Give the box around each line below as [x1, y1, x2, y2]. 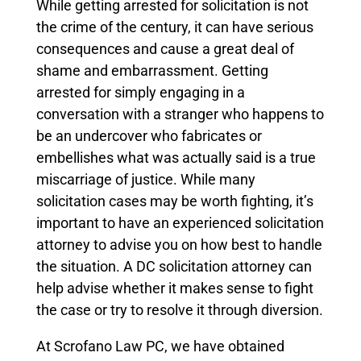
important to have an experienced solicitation [35, 214, 324, 231]
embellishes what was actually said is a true [35, 148, 316, 166]
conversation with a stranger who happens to [35, 105, 324, 122]
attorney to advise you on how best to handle [35, 235, 322, 253]
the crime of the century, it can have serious [35, 18, 313, 35]
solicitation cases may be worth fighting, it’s [35, 192, 313, 210]
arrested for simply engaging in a [35, 83, 245, 101]
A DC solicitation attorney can [119, 257, 312, 275]
